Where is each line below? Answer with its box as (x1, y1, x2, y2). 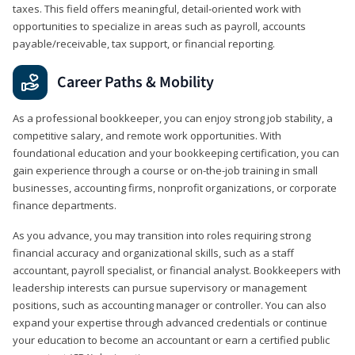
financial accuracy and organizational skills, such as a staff (13, 245, 294, 260)
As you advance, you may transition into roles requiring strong (13, 227, 311, 242)
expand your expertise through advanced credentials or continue (13, 315, 327, 330)
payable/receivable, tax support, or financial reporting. (13, 36, 275, 51)
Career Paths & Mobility (57, 71, 214, 94)
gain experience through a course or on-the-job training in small (13, 162, 318, 177)
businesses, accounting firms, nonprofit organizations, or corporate (13, 180, 337, 195)
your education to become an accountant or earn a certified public (13, 332, 330, 347)
